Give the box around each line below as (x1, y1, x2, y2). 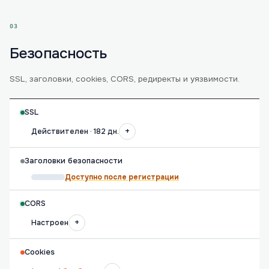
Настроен (31, 218, 68, 228)
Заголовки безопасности (25, 156, 122, 166)
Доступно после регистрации (65, 172, 179, 182)
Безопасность (10, 44, 107, 63)
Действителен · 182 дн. (31, 127, 119, 136)
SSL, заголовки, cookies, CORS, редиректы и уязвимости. (10, 74, 240, 84)
